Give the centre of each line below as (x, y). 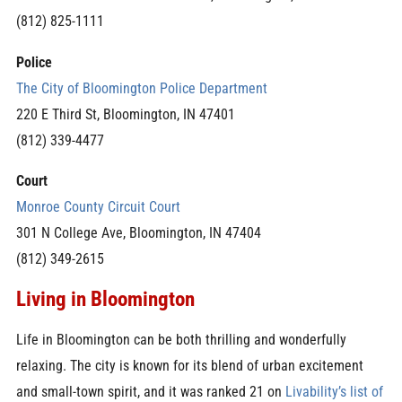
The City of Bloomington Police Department (141, 88)
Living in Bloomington (105, 299)
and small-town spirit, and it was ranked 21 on (149, 391)
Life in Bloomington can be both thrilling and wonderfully (181, 339)
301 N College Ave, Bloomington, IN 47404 (138, 232)
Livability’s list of (334, 391)
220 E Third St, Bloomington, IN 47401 (125, 114)
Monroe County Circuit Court (98, 206)
